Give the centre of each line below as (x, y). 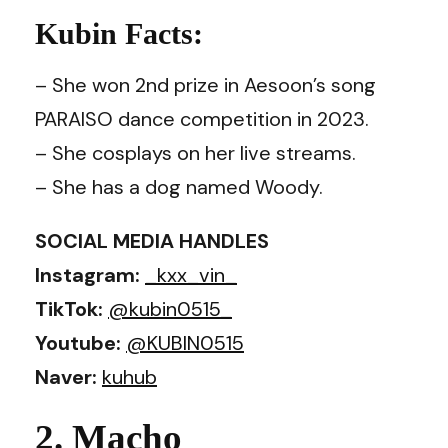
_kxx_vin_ (191, 274)
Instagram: (90, 274)
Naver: (68, 376)
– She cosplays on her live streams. (195, 152)
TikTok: (71, 308)
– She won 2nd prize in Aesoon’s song (205, 84)
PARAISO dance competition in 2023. (202, 118)
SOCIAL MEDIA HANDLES (152, 240)
